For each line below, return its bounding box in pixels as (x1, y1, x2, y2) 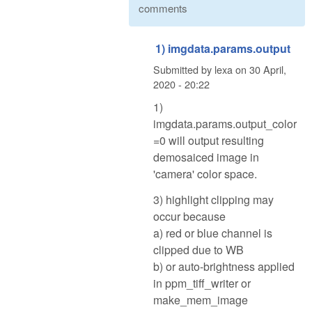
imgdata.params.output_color (153, 116, 297, 132)
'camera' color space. (153, 166, 257, 182)
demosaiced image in (153, 149, 259, 166)
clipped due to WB (153, 241, 244, 258)
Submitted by (153, 61, 214, 77)
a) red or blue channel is (153, 224, 272, 241)
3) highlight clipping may (153, 191, 274, 208)
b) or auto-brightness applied (153, 258, 295, 274)
